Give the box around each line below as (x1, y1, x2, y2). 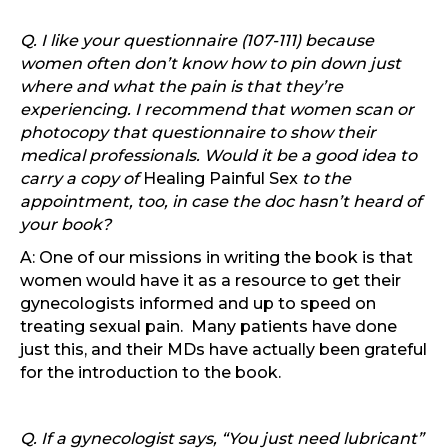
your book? (20, 215, 111, 235)
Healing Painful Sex (143, 169, 302, 189)
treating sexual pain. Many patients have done (20, 317, 397, 337)
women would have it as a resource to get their (20, 271, 401, 291)
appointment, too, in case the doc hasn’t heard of (20, 192, 422, 212)
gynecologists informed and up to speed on (20, 294, 376, 314)
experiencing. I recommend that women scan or (20, 100, 414, 120)
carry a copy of (20, 169, 143, 189)
